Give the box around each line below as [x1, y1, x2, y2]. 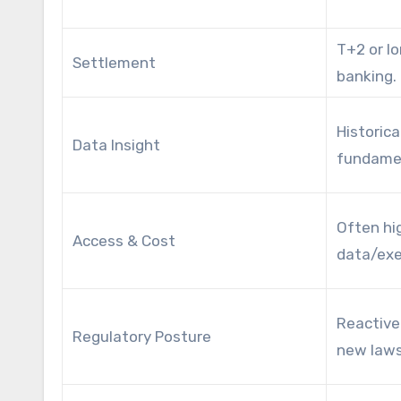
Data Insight [73, 135, 161, 154]
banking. [337, 66, 397, 85]
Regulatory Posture [73, 327, 212, 346]
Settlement [73, 53, 157, 72]
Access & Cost [73, 231, 176, 250]
